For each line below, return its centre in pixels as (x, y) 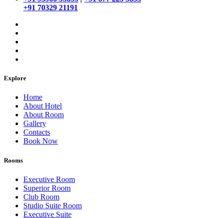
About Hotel (43, 106)
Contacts (37, 132)
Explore (15, 78)
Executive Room (49, 179)
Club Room (41, 197)
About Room (44, 115)
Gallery (35, 124)
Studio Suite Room (53, 205)
